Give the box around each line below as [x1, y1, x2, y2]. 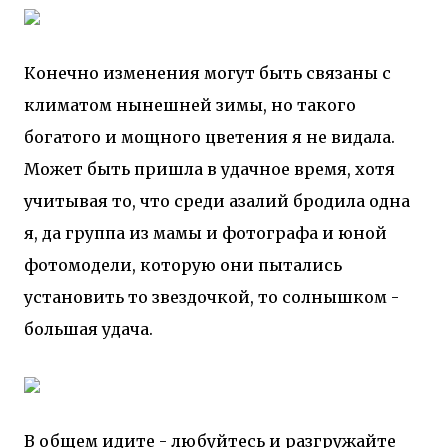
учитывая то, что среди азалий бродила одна [24, 191, 410, 211]
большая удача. [24, 319, 153, 339]
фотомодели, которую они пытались [24, 255, 342, 275]
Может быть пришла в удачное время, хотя [24, 159, 395, 179]
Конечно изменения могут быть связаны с [24, 63, 391, 83]
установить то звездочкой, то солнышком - [24, 287, 399, 307]
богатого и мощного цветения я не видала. [24, 127, 395, 147]
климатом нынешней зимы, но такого [24, 95, 356, 115]
